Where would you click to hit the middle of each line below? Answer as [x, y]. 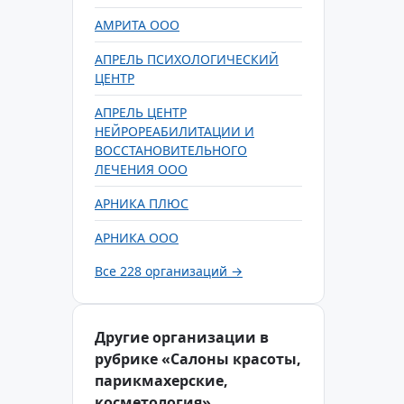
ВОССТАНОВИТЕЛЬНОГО [171, 150]
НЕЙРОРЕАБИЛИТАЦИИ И [174, 131]
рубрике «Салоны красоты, [198, 359]
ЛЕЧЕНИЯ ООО [141, 169]
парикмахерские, [161, 381]
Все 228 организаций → [169, 271]
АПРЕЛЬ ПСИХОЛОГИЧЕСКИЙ [187, 59]
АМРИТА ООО [137, 25]
